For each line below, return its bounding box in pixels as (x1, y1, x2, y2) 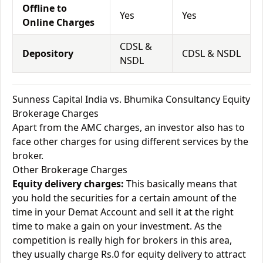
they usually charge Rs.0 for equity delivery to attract (12, 248, 246, 261)
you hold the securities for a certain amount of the (12, 191, 237, 204)
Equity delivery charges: (12, 177, 124, 190)
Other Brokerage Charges (12, 163, 127, 176)
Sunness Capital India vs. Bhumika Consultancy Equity (12, 93, 250, 106)
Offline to (22, 2, 67, 15)
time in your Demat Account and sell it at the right (12, 205, 234, 218)
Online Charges (22, 16, 95, 29)
